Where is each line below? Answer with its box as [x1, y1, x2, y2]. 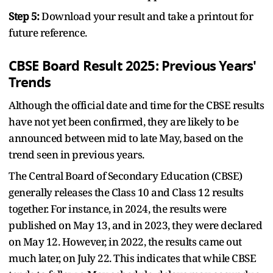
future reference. [9, 25, 87, 40]
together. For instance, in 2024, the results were [9, 201, 227, 216]
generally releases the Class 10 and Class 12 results [9, 185, 243, 199]
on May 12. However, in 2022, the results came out [9, 234, 242, 249]
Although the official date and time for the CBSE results [9, 97, 264, 112]
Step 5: [9, 9, 41, 23]
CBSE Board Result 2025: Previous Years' [9, 55, 257, 76]
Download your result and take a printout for [41, 9, 253, 23]
